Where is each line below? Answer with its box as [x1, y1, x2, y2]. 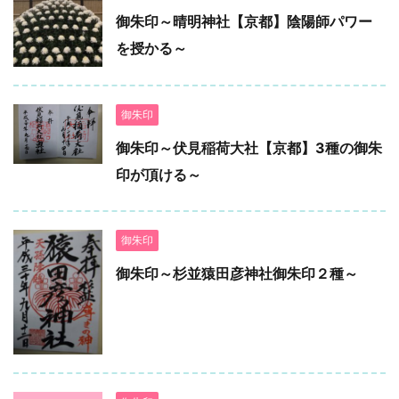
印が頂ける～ [116, 166, 201, 184]
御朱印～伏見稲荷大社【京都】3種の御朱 [116, 139, 382, 158]
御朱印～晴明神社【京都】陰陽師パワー [116, 12, 372, 31]
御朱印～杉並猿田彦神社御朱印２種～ [116, 265, 358, 283]
